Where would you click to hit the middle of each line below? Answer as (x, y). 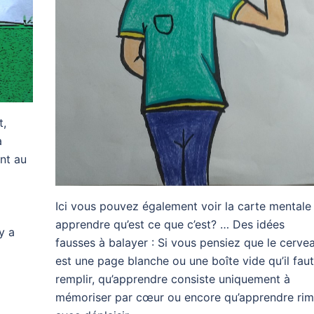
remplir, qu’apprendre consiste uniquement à (172, 279)
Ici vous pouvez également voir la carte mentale (183, 206)
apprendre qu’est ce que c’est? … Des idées (170, 225)
